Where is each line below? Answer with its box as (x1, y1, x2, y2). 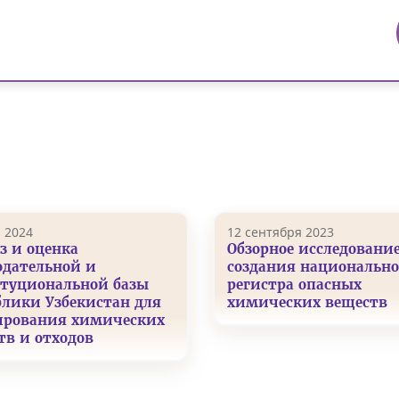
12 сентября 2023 (227, 223, 335, 240)
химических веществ (227, 293, 388, 311)
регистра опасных (227, 275, 362, 293)
